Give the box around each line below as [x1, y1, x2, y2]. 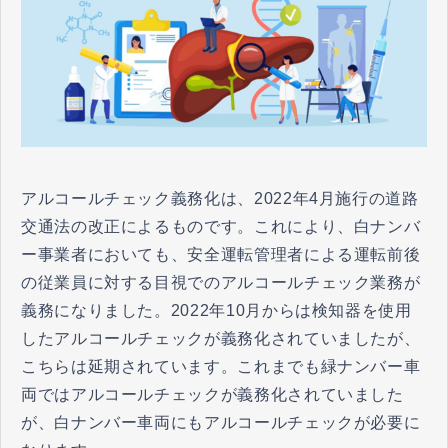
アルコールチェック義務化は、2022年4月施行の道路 [21, 189, 419, 207]
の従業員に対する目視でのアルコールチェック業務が [21, 273, 421, 291]
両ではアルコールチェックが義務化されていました [21, 385, 404, 403]
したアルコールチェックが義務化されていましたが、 [21, 329, 421, 347]
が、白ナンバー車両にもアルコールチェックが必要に [21, 413, 421, 431]
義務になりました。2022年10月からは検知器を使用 [21, 301, 412, 319]
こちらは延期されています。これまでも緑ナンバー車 [21, 357, 421, 375]
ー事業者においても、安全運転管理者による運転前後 [21, 245, 421, 263]
